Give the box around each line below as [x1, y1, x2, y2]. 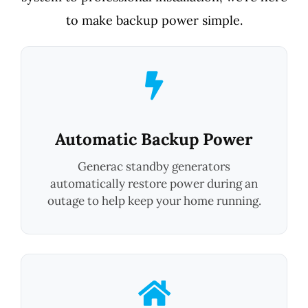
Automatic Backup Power [55, 128, 253, 150]
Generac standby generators [78, 158, 230, 174]
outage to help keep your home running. [47, 192, 261, 208]
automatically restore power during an [50, 175, 258, 191]
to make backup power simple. [65, 12, 243, 28]
